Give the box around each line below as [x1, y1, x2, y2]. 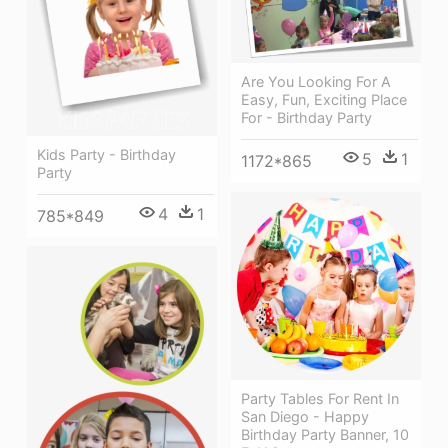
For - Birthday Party [241, 108, 372, 126]
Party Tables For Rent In [241, 390, 399, 408]
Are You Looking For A [241, 72, 391, 90]
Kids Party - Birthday [37, 145, 176, 163]
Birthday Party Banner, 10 [241, 426, 409, 444]
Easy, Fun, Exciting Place [241, 90, 407, 108]
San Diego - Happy [241, 408, 369, 426]
